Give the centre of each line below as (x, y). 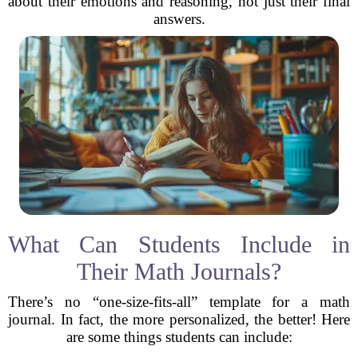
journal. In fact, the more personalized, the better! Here (179, 319)
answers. (179, 19)
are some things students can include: (179, 337)
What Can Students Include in (179, 244)
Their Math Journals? (179, 271)
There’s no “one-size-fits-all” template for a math (179, 302)
